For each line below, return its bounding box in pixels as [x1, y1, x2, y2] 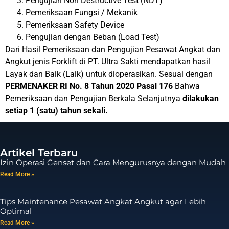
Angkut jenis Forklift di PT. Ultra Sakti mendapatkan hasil [5, 57, 210, 66]
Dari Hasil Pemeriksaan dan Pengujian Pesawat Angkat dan [5, 44, 220, 54]
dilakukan [182, 94, 219, 103]
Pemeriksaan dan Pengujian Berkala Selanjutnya [5, 94, 182, 103]
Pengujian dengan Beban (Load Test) [26, 32, 159, 42]
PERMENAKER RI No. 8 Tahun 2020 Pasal [5, 81, 157, 91]
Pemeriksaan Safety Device [26, 20, 124, 30]
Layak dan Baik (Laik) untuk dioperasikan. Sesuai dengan [5, 69, 213, 79]
